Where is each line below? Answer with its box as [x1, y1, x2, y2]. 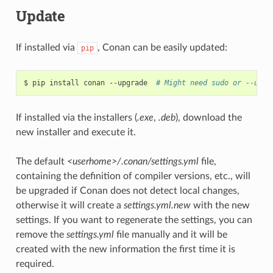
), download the [175, 112, 242, 122]
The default [15, 156, 67, 166]
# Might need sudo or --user [155, 78, 271, 87]
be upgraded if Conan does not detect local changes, [15, 185, 239, 196]
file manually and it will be [113, 229, 227, 239]
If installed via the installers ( [15, 112, 137, 122]
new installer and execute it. [15, 127, 136, 137]
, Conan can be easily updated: [97, 42, 227, 52]
